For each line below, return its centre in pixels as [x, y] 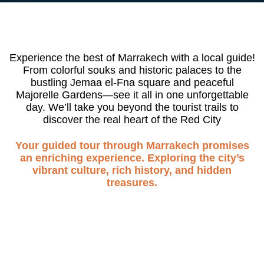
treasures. [132, 182]
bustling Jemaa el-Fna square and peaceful [132, 82]
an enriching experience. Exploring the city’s [132, 158]
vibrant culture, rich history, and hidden [132, 170]
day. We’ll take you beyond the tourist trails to [132, 107]
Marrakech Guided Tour [132, 247]
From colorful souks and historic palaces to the [132, 70]
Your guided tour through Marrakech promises [132, 145]
